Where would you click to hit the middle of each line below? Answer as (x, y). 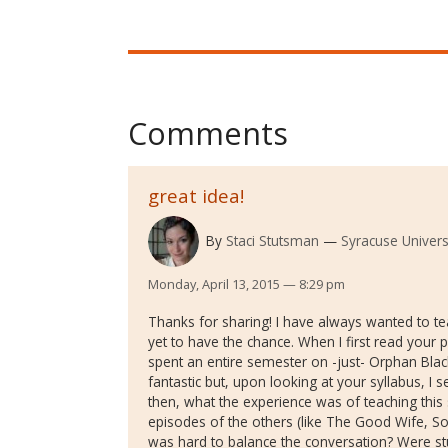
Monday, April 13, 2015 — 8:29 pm (246, 284)
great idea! (196, 196)
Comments (208, 133)
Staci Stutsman (272, 240)
